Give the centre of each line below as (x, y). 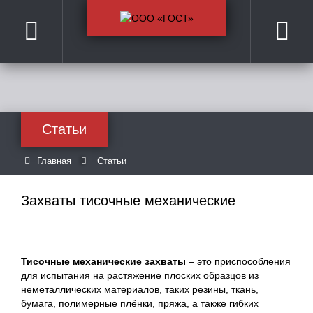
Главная (54, 161)
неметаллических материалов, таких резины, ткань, (140, 289)
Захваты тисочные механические (128, 201)
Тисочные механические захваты (103, 261)
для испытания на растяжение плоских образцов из (140, 275)
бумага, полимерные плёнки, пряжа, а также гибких (140, 303)
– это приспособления (238, 261)
